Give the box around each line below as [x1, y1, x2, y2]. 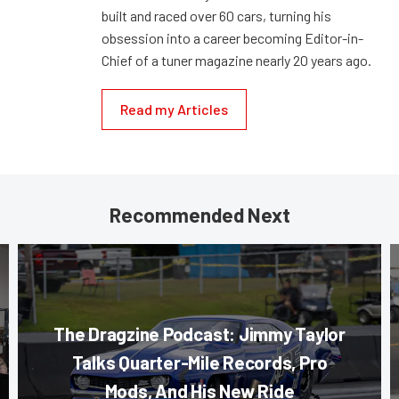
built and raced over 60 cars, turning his [102, 6, 331, 24]
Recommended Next [109, 202, 290, 226]
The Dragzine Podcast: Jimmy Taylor [53, 322, 346, 345]
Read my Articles [120, 100, 228, 118]
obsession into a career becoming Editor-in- [102, 28, 363, 46]
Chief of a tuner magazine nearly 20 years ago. [102, 51, 371, 69]
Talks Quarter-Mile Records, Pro [71, 350, 328, 373]
